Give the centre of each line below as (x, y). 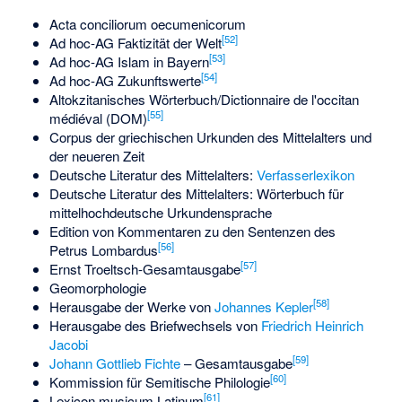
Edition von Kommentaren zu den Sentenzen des (192, 231)
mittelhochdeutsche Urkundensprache (160, 212)
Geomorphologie (97, 288)
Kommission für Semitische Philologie (159, 382)
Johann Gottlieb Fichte (114, 363)
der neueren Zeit (96, 156)
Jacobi (68, 344)
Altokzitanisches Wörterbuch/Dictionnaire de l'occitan (204, 99)
